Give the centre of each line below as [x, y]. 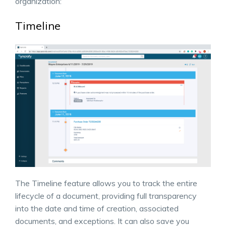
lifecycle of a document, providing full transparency [106, 195]
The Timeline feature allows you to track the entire [106, 183]
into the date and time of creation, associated [97, 208]
